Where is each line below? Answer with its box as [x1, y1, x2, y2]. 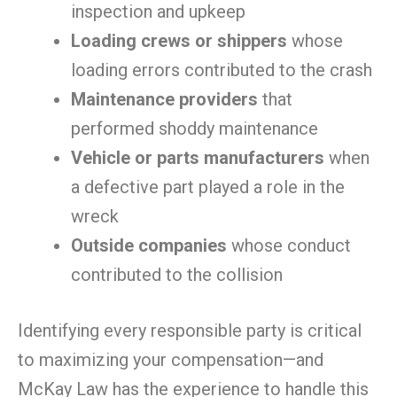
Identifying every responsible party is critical [18, 320, 362, 341]
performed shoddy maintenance [71, 118, 318, 139]
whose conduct [227, 235, 351, 256]
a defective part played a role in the [71, 176, 345, 198]
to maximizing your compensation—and [18, 349, 323, 370]
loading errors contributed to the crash [71, 59, 372, 81]
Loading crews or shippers [71, 30, 287, 51]
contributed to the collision [71, 264, 283, 285]
